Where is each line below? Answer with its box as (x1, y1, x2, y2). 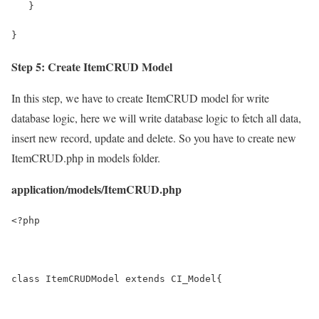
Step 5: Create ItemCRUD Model (11, 58, 172, 75)
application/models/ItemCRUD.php (11, 180, 182, 197)
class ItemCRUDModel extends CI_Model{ (11, 273, 222, 284)
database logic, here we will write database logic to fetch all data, (11, 110, 301, 125)
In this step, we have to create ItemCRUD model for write (11, 90, 269, 105)
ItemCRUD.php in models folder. (11, 150, 160, 165)
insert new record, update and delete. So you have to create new (11, 130, 296, 145)
